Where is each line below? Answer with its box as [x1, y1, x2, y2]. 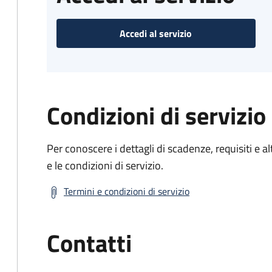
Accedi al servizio [120, 26, 192, 41]
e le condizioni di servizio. [47, 157, 163, 174]
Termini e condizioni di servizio [64, 184, 189, 199]
